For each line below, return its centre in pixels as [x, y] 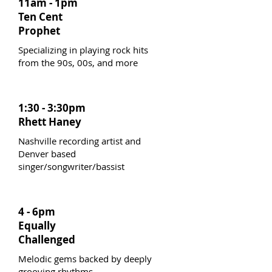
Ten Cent [40, 17]
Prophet [39, 31]
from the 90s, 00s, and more [78, 63]
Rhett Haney [50, 122]
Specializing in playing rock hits [83, 50]
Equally [37, 226]
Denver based [47, 154]
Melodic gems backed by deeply [85, 259]
